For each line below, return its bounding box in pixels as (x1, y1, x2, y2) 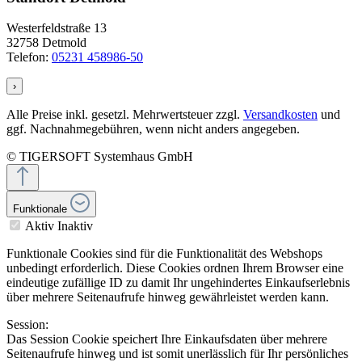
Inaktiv (57, 219, 93, 234)
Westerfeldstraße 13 (6, 21, 107, 36)
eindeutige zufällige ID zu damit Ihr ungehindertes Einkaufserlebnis (6, 276, 350, 290)
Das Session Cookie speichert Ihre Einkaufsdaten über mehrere (6, 332, 327, 347)
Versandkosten (243, 107, 318, 122)
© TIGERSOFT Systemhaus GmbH (6, 149, 193, 164)
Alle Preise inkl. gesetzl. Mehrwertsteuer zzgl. (6, 107, 243, 122)
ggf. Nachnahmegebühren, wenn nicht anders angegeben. (6, 122, 300, 137)
